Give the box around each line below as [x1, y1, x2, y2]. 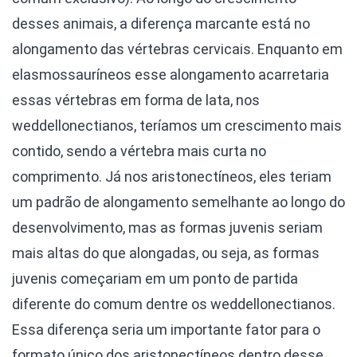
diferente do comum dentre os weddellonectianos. [12, 296, 335, 313]
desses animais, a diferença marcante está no [12, 15, 310, 33]
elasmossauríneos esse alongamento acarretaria [12, 66, 329, 84]
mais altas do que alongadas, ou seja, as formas [12, 245, 320, 262]
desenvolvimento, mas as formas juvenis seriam [12, 219, 323, 237]
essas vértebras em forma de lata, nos [12, 92, 260, 109]
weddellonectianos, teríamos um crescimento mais [12, 117, 342, 135]
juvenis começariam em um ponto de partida [12, 270, 298, 288]
